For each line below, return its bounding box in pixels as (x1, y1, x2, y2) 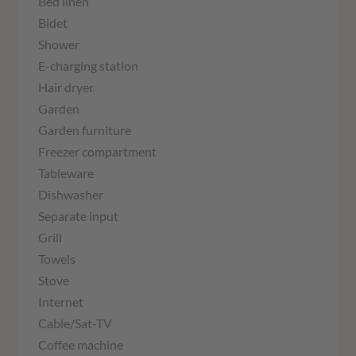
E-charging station (38, 58, 138, 74)
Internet (38, 294, 83, 310)
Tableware (38, 165, 94, 181)
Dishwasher (38, 187, 103, 203)
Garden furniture (38, 122, 131, 138)
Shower (38, 37, 79, 52)
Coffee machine (38, 337, 123, 353)
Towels (38, 251, 75, 267)
